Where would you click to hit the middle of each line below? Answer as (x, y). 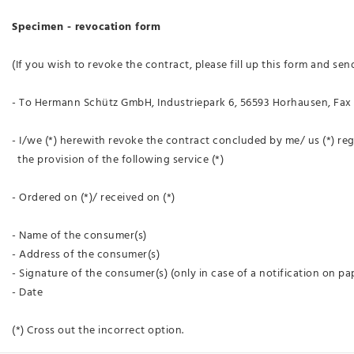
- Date (27, 292)
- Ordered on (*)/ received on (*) (94, 198)
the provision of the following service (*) (118, 160)
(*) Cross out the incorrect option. (98, 330)
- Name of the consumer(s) (79, 235)
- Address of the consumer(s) (86, 254)
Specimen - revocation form (86, 27)
